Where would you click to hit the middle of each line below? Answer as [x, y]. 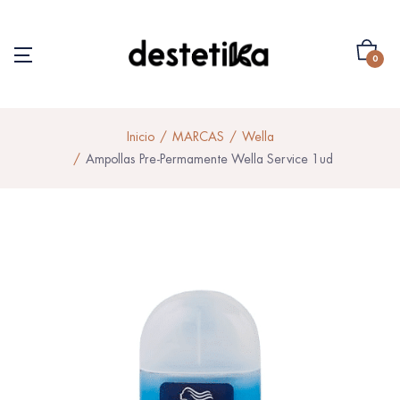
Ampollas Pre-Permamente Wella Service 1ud [209, 158]
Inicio [140, 136]
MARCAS [198, 136]
